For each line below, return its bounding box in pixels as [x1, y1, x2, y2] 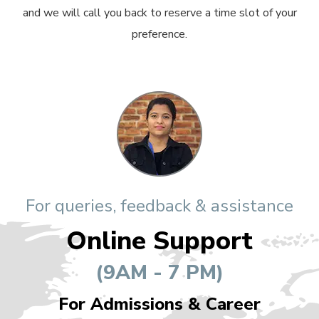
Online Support [66, 224, 253, 259]
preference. [132, 26, 187, 43]
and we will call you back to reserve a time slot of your [22, 5, 297, 21]
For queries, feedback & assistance [26, 194, 293, 218]
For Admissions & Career [58, 293, 261, 316]
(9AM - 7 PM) [95, 259, 224, 287]
